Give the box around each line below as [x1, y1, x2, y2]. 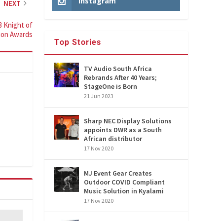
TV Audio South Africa [84, 64, 152, 74]
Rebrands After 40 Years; [84, 73, 157, 82]
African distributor [84, 134, 143, 144]
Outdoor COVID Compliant [84, 178, 165, 187]
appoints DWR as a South [84, 125, 162, 135]
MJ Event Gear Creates [84, 169, 152, 178]
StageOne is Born [84, 82, 138, 91]
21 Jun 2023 [84, 92, 114, 100]
